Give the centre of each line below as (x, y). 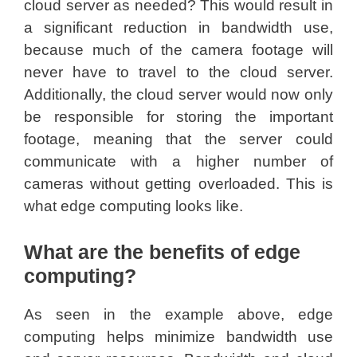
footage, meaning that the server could (178, 139)
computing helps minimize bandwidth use (178, 337)
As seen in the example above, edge (178, 314)
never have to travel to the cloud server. (178, 72)
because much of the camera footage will (178, 49)
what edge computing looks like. (133, 206)
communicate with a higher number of (178, 161)
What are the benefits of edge (162, 252)
